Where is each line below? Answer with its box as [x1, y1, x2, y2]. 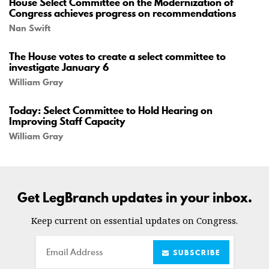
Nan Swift [9, 22, 50, 34]
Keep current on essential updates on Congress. [31, 214, 238, 226]
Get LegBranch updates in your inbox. [17, 188, 252, 207]
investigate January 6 [9, 59, 109, 74]
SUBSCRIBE [169, 247, 220, 258]
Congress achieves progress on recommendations [9, 5, 236, 20]
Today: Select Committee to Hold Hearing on [9, 103, 213, 118]
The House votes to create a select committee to [9, 49, 226, 64]
